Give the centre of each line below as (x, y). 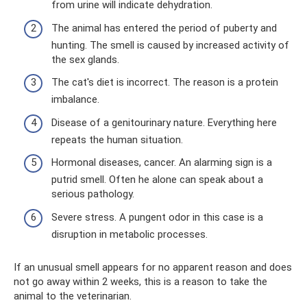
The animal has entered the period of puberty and (164, 28)
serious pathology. (93, 194)
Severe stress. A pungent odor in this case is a (157, 217)
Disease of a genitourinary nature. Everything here (164, 122)
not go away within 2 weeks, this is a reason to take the (140, 281)
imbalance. (75, 99)
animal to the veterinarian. (73, 296)
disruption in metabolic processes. (130, 234)
